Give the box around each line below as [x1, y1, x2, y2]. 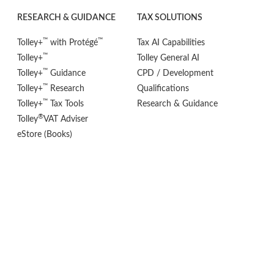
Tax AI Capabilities [137, 38, 205, 47]
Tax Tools [48, 99, 84, 108]
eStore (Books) [17, 130, 72, 139]
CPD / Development [137, 68, 213, 78]
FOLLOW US [163, 175, 212, 184]
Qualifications [137, 84, 189, 93]
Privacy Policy [17, 200, 68, 209]
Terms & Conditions [17, 231, 91, 240]
